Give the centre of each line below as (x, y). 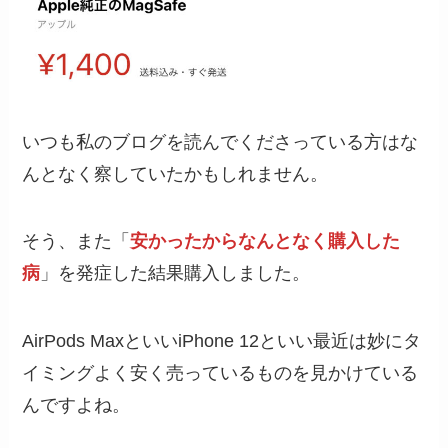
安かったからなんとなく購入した (265, 241)
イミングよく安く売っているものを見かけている (220, 373)
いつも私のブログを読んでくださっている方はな (220, 141)
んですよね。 (76, 405)
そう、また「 (76, 241)
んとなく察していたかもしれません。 (175, 173)
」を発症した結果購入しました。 (175, 273)
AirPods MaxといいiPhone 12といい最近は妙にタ (222, 341)
